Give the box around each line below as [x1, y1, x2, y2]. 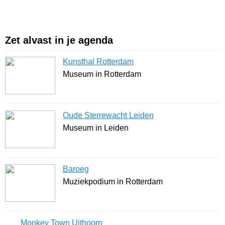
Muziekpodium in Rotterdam [63, 177, 163, 186]
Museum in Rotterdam [63, 70, 141, 79]
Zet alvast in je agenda [5, 35, 113, 46]
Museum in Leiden [63, 124, 129, 133]
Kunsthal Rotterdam [63, 57, 134, 66]
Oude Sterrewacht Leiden [63, 111, 154, 120]
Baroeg [63, 165, 89, 174]
